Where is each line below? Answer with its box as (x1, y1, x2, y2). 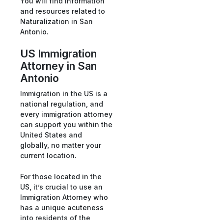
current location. (20, 151, 77, 160)
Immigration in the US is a (20, 89, 108, 98)
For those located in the (20, 172, 102, 181)
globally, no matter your (20, 140, 101, 149)
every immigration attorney (20, 110, 112, 118)
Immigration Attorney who (20, 192, 108, 201)
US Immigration (20, 47, 97, 60)
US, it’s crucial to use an (20, 182, 103, 191)
